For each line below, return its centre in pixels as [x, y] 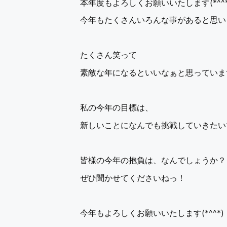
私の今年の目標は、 [117, 108]
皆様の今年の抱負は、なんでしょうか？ [153, 160]
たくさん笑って [108, 55]
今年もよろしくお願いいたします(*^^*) [152, 213]
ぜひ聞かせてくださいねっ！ [133, 178]
